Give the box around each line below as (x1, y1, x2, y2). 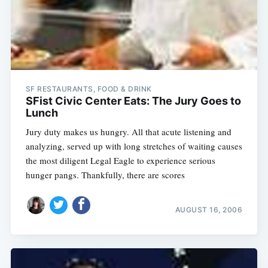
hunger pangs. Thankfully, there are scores (25, 168, 185, 181)
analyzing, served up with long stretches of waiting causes (25, 139, 242, 152)
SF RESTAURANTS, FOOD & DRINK (25, 84, 152, 93)
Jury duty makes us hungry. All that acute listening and (25, 125, 232, 138)
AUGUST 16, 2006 (175, 205, 243, 215)
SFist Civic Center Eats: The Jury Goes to (25, 94, 241, 107)
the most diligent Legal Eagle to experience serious (25, 154, 215, 166)
